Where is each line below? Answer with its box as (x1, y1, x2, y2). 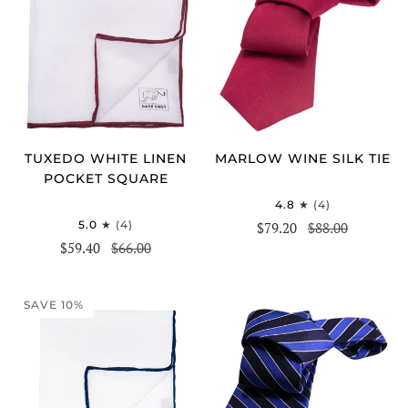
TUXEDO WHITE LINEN (25, 149, 187, 167)
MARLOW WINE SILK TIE (214, 149, 391, 167)
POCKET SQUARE (43, 169, 168, 187)
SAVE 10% (24, 297, 84, 311)
